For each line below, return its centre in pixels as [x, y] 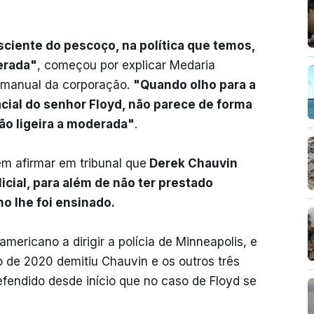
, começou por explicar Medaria [126, 66]
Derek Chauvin [192, 164]
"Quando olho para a [194, 85]
